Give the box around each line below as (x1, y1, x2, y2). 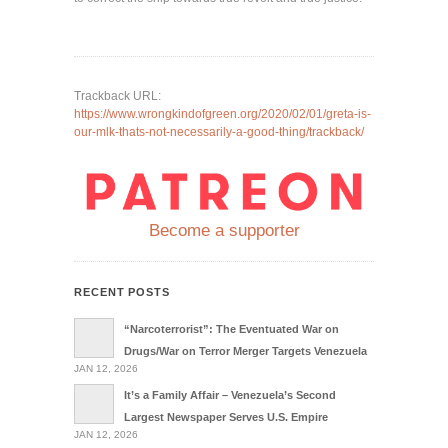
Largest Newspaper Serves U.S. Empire (124, 410, 328, 423)
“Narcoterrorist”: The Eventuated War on (124, 322, 339, 335)
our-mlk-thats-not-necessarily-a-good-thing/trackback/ (74, 124, 364, 139)
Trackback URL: (74, 88, 161, 103)
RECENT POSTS (74, 285, 170, 298)
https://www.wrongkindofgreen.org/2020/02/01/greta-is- (74, 106, 371, 121)
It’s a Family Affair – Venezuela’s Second (124, 388, 336, 401)
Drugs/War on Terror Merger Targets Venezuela (124, 344, 367, 357)
